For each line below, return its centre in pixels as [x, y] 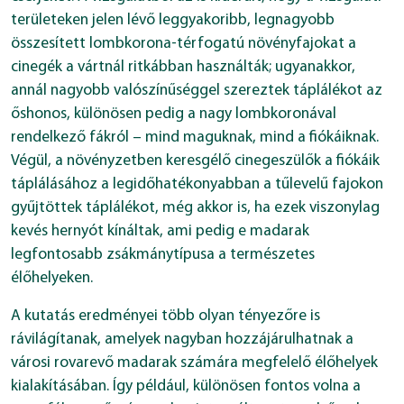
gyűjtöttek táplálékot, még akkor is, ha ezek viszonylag [195, 208]
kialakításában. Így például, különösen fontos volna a [186, 387]
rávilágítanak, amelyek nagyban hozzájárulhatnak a [182, 340]
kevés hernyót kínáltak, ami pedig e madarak [160, 232]
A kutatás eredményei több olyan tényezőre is [165, 317]
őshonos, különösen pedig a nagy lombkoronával [174, 115]
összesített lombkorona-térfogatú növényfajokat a [184, 44]
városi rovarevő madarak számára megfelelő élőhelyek [194, 363]
